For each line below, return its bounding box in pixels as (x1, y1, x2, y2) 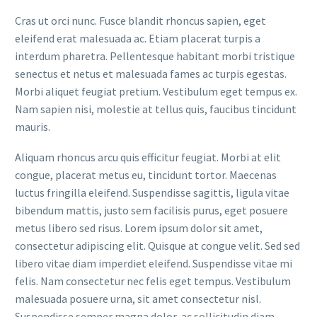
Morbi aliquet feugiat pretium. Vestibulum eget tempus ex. (15, 83, 297, 98)
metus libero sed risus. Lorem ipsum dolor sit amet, (15, 220, 263, 235)
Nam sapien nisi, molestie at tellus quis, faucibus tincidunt (15, 101, 296, 116)
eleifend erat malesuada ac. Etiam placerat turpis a (15, 30, 260, 45)
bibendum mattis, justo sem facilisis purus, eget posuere (15, 202, 288, 217)
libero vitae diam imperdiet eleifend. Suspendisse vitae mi (15, 255, 292, 270)
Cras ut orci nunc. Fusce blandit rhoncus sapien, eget (15, 13, 266, 28)
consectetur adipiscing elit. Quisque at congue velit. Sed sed (15, 238, 300, 253)
